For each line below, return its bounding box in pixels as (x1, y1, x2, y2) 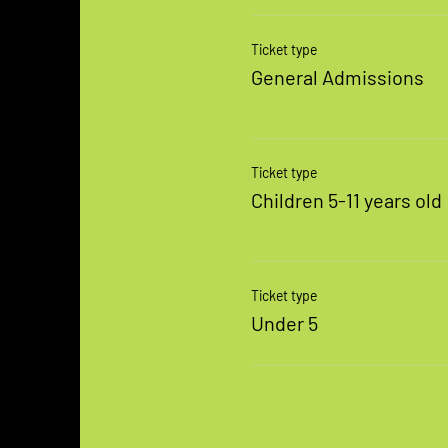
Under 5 (250, 311, 318, 335)
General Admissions (250, 65, 424, 89)
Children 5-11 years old (250, 188, 442, 212)
